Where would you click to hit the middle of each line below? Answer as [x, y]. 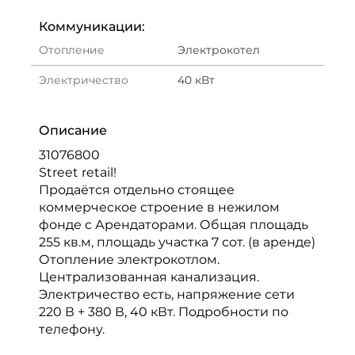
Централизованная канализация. [149, 277]
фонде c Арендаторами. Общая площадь [174, 225]
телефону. [72, 329]
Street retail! [78, 172]
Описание [73, 130]
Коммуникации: [92, 27]
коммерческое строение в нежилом [159, 207]
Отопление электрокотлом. [129, 260]
